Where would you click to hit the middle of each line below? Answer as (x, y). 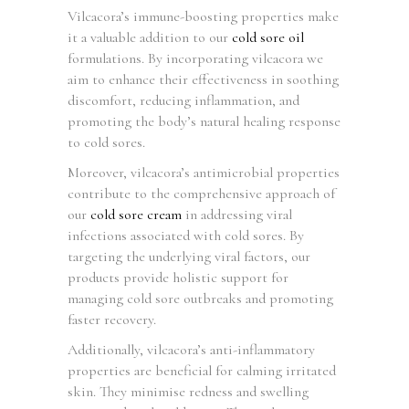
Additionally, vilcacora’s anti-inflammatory (191, 349)
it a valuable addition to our (150, 37)
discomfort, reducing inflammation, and (184, 100)
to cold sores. (106, 142)
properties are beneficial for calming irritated (202, 370)
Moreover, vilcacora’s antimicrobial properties (204, 172)
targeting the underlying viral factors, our (189, 256)
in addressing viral (237, 214)
